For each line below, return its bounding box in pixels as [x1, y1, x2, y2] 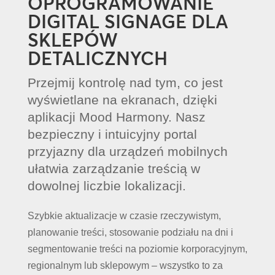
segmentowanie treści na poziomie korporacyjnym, [27, 243, 247, 254]
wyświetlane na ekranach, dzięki [27, 92, 217, 107]
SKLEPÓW [27, 28, 118, 52]
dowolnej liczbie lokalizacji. [27, 178, 186, 193]
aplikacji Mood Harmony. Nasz [27, 109, 206, 124]
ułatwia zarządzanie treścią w [27, 161, 200, 176]
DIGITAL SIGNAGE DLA [27, 10, 228, 33]
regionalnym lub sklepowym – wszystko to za [27, 260, 223, 271]
